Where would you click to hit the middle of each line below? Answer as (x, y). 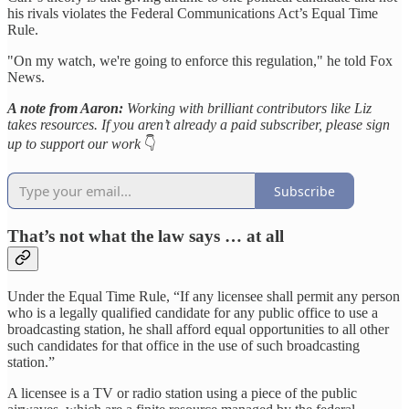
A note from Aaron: (67, 109)
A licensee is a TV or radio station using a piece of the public (182, 393)
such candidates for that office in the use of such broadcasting (184, 345)
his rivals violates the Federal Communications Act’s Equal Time (193, 14)
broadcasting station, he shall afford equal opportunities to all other (198, 329)
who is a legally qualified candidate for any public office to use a (193, 312)
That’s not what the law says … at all (146, 236)
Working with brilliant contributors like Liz (249, 109)
